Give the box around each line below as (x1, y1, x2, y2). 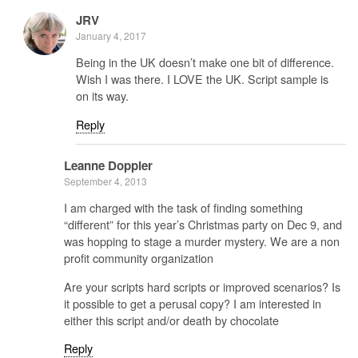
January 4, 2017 (76, 28, 146, 42)
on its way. (76, 87, 129, 105)
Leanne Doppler (64, 156, 153, 174)
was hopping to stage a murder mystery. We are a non (64, 233, 340, 250)
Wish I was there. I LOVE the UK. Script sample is (76, 70, 328, 88)
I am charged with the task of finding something (64, 199, 303, 217)
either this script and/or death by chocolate (64, 311, 279, 328)
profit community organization (64, 249, 213, 267)
